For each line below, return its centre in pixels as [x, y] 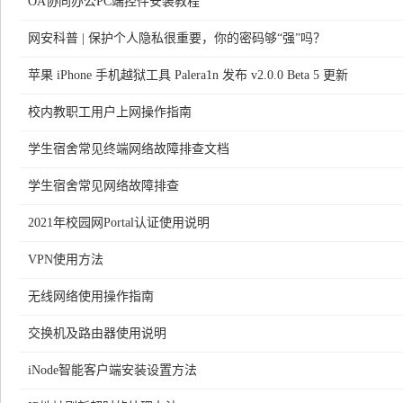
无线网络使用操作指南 [91, 296]
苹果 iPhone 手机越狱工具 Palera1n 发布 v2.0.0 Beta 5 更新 [188, 75]
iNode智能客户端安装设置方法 [112, 370]
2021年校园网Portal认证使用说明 [119, 223]
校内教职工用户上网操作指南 [110, 112]
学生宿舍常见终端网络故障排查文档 [129, 149]
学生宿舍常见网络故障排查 [103, 186]
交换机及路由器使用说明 [97, 333]
